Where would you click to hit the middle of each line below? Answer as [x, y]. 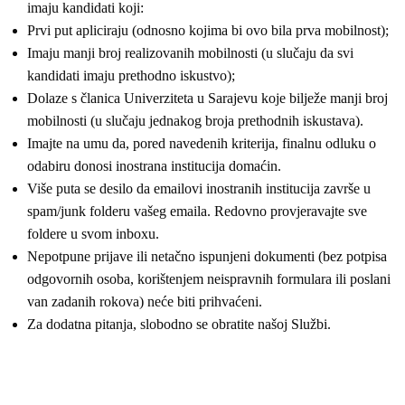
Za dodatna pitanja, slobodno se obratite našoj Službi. [179, 324]
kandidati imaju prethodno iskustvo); [131, 75]
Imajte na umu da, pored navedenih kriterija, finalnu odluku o [202, 143]
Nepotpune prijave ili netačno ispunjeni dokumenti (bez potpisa [207, 256]
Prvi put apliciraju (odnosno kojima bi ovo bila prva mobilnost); [208, 30]
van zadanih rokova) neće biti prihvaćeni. [145, 301]
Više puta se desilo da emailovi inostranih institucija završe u [199, 188]
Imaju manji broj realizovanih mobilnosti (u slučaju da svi [190, 53]
